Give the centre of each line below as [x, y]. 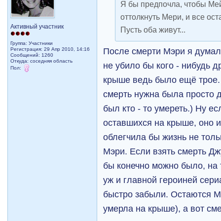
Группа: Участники [32, 43]
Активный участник [37, 27]
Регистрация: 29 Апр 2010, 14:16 [50, 49]
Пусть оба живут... [153, 30]
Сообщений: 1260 [32, 55]
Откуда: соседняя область [42, 61]
